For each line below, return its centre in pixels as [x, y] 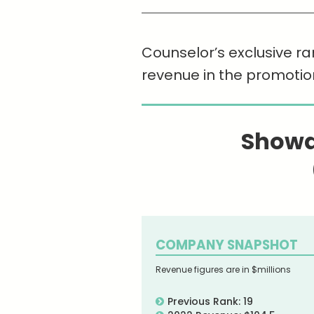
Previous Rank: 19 [210, 302]
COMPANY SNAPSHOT [227, 245]
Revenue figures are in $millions [223, 270]
